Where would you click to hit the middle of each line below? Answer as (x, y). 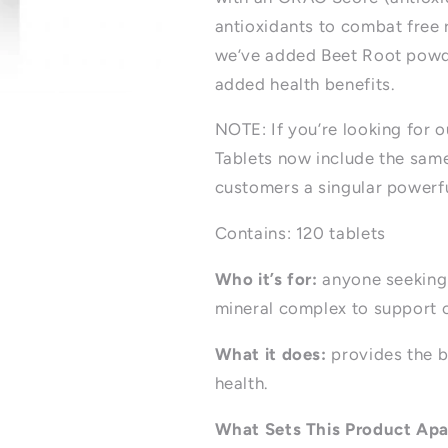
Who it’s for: (266, 279)
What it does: (270, 353)
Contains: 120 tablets (300, 233)
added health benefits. (304, 83)
